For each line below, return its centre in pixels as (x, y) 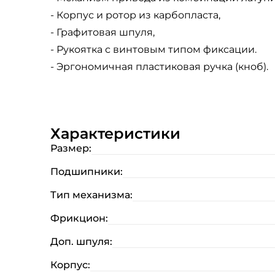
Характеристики (115, 134)
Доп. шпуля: (81, 242)
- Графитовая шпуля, (103, 32)
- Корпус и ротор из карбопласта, (135, 15)
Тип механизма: (91, 195)
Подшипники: (87, 172)
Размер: (71, 148)
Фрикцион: (79, 218)
